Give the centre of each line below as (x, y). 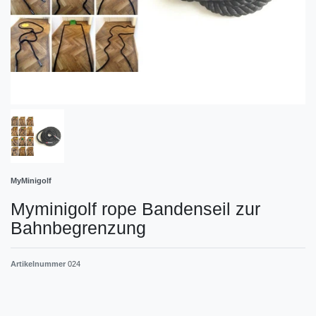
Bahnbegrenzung (78, 227)
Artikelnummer (39, 263)
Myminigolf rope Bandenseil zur (135, 208)
